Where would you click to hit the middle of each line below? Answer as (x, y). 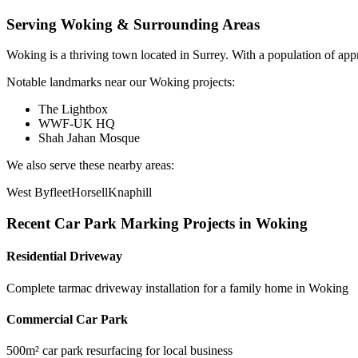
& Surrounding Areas (186, 24)
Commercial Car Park (67, 319)
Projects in (217, 224)
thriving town (103, 55)
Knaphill (130, 193)
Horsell (89, 193)
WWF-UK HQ (77, 124)
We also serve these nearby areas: (90, 165)
